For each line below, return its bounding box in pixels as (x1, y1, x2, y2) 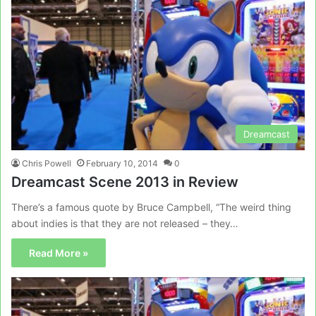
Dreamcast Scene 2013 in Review (11, 174, 238, 190)
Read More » (29, 247, 88, 259)
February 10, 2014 (86, 158, 158, 169)
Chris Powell (22, 158, 71, 169)
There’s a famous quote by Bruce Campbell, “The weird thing (11, 201, 291, 213)
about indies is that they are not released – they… (11, 217, 238, 229)
